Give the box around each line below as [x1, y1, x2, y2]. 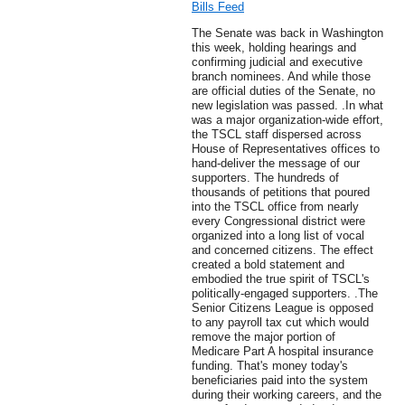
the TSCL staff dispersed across [192, 127, 362, 142]
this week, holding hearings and [192, 41, 356, 55]
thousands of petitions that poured [192, 185, 370, 200]
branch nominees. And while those [192, 70, 371, 84]
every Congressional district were [192, 214, 365, 229]
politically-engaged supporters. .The [192, 287, 378, 301]
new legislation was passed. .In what [192, 99, 383, 113]
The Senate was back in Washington [192, 26, 383, 41]
